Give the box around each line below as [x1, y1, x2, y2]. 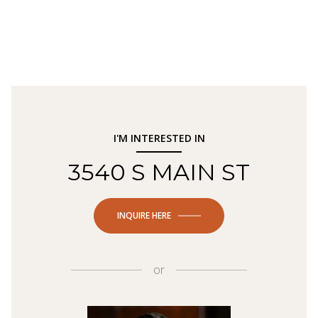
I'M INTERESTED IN [113, 131, 205, 145]
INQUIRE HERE [117, 209, 171, 221]
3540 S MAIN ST [68, 158, 250, 186]
